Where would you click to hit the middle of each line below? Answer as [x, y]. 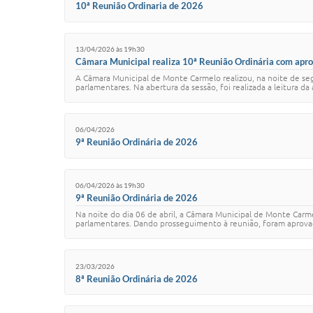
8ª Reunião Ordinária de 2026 [137, 278]
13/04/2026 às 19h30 [110, 49]
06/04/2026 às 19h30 [110, 185]
